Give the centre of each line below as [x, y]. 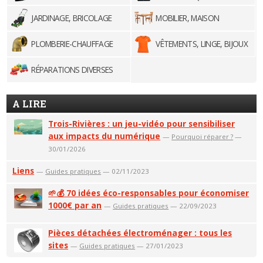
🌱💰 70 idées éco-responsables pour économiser [149, 193]
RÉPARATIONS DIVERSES [72, 69]
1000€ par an [75, 205]
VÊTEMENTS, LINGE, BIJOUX [202, 43]
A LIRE [30, 103]
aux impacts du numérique [104, 136]
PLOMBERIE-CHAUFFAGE [72, 43]
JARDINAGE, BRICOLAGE [72, 18]
